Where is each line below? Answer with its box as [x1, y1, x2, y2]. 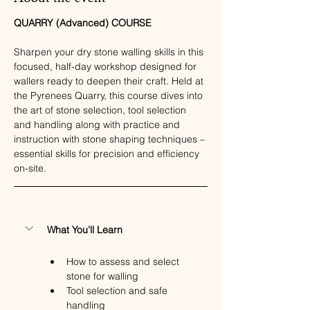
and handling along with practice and [14, 118, 183, 131]
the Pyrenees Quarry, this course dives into [14, 89, 206, 102]
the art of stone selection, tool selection [14, 104, 189, 116]
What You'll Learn [47, 223, 122, 236]
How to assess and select [66, 255, 182, 268]
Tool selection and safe [66, 284, 170, 297]
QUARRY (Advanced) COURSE [14, 17, 152, 29]
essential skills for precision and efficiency [14, 147, 202, 160]
